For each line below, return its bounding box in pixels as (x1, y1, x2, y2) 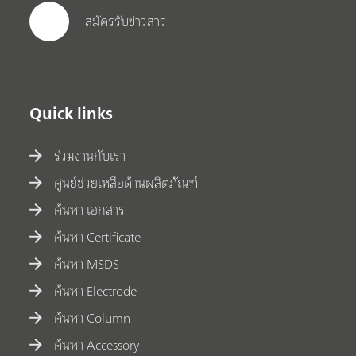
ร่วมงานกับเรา (54, 144, 126, 167)
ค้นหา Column (54, 306, 131, 329)
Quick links (29, 99, 114, 128)
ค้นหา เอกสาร (54, 198, 126, 221)
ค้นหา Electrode (54, 279, 137, 302)
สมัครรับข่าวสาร (85, 10, 167, 33)
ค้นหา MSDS (54, 252, 120, 275)
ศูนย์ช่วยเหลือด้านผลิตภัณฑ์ (54, 171, 199, 194)
